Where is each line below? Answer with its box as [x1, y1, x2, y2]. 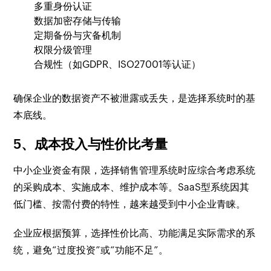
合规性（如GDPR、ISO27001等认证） [34, 59, 201, 71]
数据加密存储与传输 [34, 15, 122, 27]
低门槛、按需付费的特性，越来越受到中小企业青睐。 [13, 198, 246, 211]
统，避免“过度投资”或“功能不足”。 [13, 244, 169, 256]
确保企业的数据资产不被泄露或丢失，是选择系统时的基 [13, 93, 256, 105]
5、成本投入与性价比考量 [13, 137, 168, 152]
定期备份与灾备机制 [34, 30, 122, 42]
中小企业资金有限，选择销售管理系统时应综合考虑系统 [13, 165, 256, 177]
